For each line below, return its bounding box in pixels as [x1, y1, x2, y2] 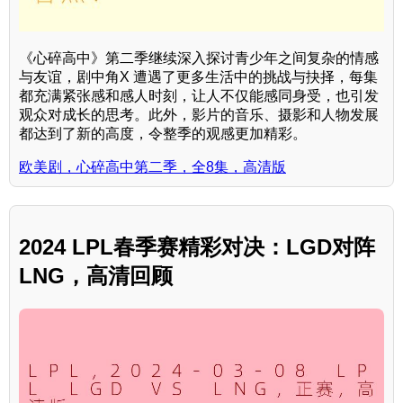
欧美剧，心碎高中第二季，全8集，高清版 [19, 159, 286, 175]
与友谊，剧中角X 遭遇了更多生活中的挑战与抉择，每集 [19, 69, 378, 85]
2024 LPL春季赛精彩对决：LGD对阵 [19, 235, 375, 260]
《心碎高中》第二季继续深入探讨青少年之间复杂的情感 [19, 50, 379, 67]
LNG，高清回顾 [19, 264, 173, 289]
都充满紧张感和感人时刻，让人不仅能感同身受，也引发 [19, 88, 379, 104]
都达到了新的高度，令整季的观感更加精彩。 [19, 126, 307, 142]
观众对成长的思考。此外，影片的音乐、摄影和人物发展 [19, 107, 379, 123]
